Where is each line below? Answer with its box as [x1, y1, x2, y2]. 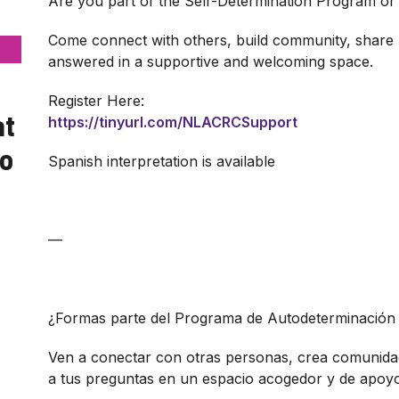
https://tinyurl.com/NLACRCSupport [48, 113, 297, 131]
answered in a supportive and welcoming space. [48, 53, 373, 70]
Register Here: [48, 92, 144, 110]
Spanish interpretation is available [48, 152, 275, 170]
